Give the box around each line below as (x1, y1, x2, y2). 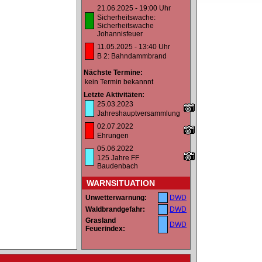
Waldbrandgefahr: (85, 205, 145, 214)
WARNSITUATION (87, 178, 155, 188)
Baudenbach (97, 162, 138, 171)
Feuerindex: (85, 225, 125, 233)
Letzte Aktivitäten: (84, 91, 144, 99)
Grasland (85, 216, 116, 225)
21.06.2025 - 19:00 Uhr (97, 4, 171, 13)
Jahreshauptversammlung (97, 109, 180, 118)
